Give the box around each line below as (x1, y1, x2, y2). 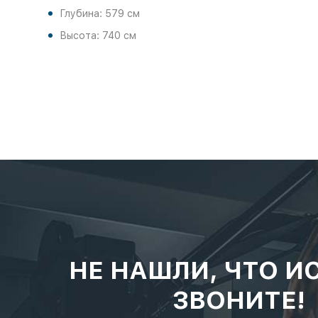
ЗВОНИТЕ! (172, 285, 305, 314)
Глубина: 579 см (59, 8, 140, 20)
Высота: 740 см (59, 30, 136, 42)
